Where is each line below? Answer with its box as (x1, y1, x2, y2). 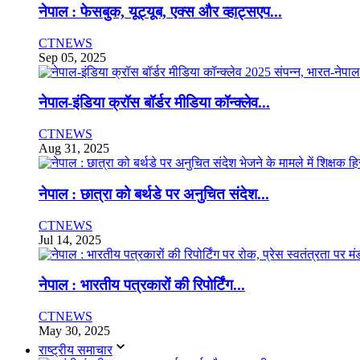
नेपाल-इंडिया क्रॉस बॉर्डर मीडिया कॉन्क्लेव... (39, 94, 270, 112)
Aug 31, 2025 (39, 141, 109, 156)
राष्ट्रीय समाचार (39, 342, 112, 357)
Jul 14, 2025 (39, 232, 101, 247)
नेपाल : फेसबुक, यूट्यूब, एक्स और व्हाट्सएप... (39, 2, 282, 20)
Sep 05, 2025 (39, 50, 106, 64)
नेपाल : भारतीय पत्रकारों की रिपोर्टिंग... (39, 276, 245, 294)
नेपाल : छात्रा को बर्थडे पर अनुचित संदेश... (39, 185, 269, 202)
